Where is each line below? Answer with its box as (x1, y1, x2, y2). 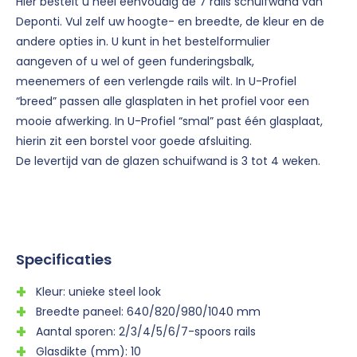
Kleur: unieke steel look (36, 284, 161, 300)
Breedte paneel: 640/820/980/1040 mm (36, 304, 261, 320)
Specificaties (16, 249, 112, 270)
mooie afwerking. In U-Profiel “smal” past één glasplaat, (16, 113, 323, 130)
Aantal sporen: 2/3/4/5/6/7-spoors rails (36, 324, 256, 340)
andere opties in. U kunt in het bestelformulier (16, 33, 270, 50)
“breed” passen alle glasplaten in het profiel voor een (16, 93, 309, 110)
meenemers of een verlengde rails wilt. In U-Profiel (16, 73, 296, 90)
